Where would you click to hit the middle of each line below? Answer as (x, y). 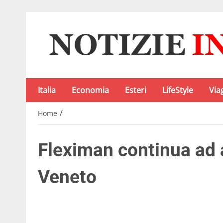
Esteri (136, 90)
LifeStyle (178, 90)
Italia (47, 90)
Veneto (67, 177)
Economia (90, 90)
